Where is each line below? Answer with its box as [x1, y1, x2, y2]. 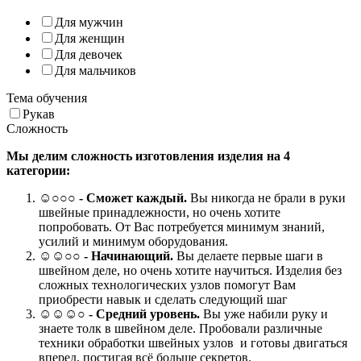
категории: [6, 163, 70, 177]
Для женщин [55, 31, 125, 45]
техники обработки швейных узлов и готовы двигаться [39, 335, 347, 350]
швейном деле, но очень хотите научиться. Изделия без [39, 263, 342, 277]
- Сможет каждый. [76, 190, 190, 205]
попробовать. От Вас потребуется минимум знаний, [39, 219, 325, 234]
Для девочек [55, 47, 122, 61]
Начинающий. [91, 248, 173, 263]
